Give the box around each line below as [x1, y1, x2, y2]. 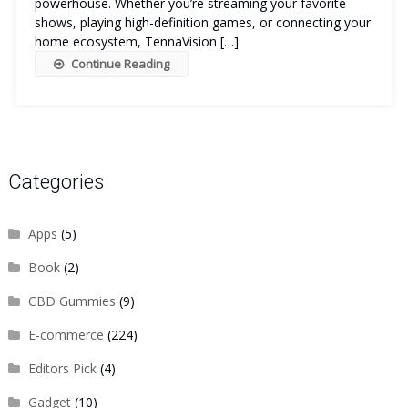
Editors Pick [27, 360, 97, 377]
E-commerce [27, 326, 104, 343]
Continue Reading [70, 56, 169, 72]
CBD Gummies [27, 292, 116, 310]
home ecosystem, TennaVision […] [34, 33, 239, 50]
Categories [7, 170, 104, 193]
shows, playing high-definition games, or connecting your [34, 14, 371, 31]
